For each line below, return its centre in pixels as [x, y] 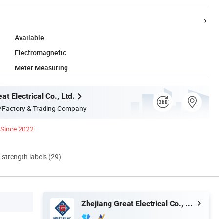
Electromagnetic [40, 52]
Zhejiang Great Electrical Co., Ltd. [189, 203]
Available [29, 37]
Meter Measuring [41, 67]
